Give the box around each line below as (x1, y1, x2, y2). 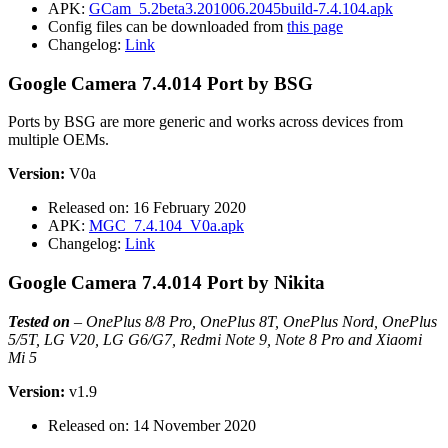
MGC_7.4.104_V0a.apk (89, 217, 244, 235)
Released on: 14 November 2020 (48, 416, 256, 434)
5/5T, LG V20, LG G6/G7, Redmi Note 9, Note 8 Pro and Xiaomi (8, 330, 422, 348)
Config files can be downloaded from (48, 18, 287, 36)
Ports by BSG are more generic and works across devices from (8, 113, 403, 131)
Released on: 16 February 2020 (48, 199, 246, 217)
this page (287, 18, 343, 36)
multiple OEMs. (8, 131, 109, 149)
